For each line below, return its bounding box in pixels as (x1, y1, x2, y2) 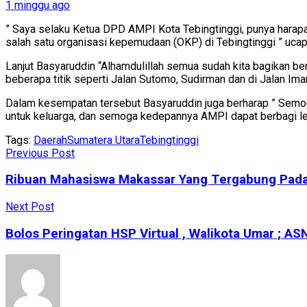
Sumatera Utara (67, 133, 140, 147)
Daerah (34, 133, 67, 147)
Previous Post (5, 146, 75, 160)
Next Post (5, 200, 54, 214)
